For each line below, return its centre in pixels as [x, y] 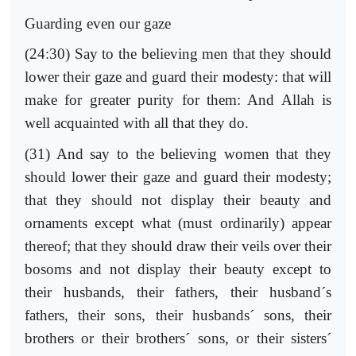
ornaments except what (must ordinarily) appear [178, 222]
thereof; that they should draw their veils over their [178, 246]
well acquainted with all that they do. [137, 123]
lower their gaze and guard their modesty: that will [178, 77]
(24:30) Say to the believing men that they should [178, 54]
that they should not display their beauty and [178, 199]
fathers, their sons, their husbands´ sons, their [178, 315]
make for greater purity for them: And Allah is [178, 100]
